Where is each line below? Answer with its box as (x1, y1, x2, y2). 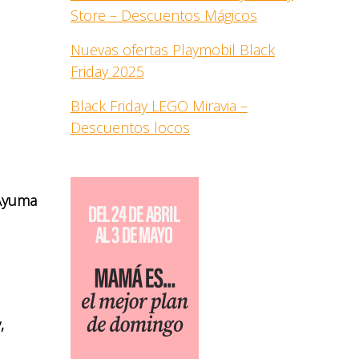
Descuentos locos (70, 118, 190, 137)
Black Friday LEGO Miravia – (70, 96, 248, 115)
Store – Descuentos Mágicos (70, 6, 257, 25)
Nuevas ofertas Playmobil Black (70, 40, 275, 59)
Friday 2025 (70, 62, 144, 81)
